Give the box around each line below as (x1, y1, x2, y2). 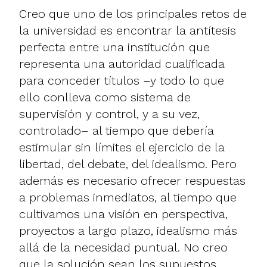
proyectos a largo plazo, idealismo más (19, 223, 237, 238)
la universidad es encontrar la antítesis (19, 23, 236, 38)
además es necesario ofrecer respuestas (19, 173, 246, 188)
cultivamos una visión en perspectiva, (19, 206, 228, 221)
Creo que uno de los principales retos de (19, 6, 247, 21)
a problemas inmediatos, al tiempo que (19, 190, 237, 204)
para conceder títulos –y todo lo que (19, 73, 224, 88)
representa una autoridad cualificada (19, 56, 225, 71)
